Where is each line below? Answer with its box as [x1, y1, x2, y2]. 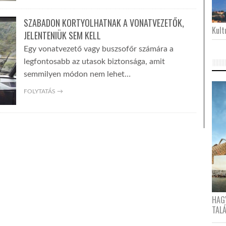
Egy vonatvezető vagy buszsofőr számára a [23, 45, 174, 53]
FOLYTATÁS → [23, 88, 63, 94]
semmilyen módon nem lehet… [23, 70, 131, 78]
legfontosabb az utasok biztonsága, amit [23, 58, 165, 66]
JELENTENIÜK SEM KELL [23, 29, 101, 42]
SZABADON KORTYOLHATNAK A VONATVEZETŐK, [23, 16, 184, 29]
